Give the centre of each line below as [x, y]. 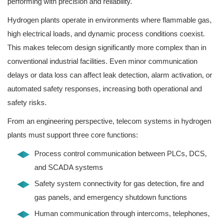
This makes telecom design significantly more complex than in [107, 48]
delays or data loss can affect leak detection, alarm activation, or [110, 75]
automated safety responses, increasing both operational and [105, 89]
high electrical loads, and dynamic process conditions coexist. [106, 34]
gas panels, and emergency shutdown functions [111, 197]
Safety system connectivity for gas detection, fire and [119, 184]
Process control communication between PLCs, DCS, [121, 154]
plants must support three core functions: [73, 135]
